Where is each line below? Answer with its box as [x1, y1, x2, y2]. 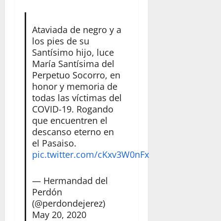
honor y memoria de [32, 80, 117, 92]
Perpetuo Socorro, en [32, 69, 120, 81]
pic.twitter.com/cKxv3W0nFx [32, 148, 149, 160]
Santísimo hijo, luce [32, 46, 114, 58]
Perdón [32, 185, 62, 198]
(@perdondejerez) [32, 197, 105, 209]
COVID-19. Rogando [32, 103, 113, 115]
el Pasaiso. [32, 137, 76, 149]
